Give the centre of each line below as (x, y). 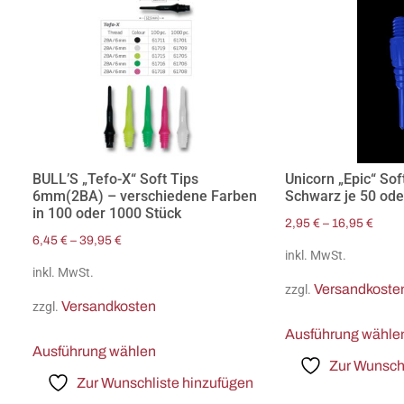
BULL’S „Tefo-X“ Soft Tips (115, 179)
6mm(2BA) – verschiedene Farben (145, 197)
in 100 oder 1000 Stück (107, 214)
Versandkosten (109, 306)
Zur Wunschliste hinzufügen (165, 382)
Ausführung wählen (94, 351)
